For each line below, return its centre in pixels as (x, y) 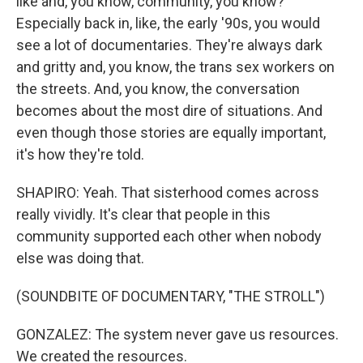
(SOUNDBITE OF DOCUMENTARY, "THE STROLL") (171, 296)
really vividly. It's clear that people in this (143, 214)
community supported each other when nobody (169, 236)
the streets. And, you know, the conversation (158, 89)
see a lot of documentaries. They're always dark (169, 45)
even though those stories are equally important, (171, 132)
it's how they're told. (80, 154)
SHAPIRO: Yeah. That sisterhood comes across (168, 192)
